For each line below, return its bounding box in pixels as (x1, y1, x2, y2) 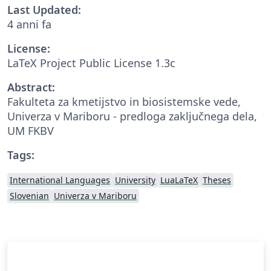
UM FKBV (7, 123, 54, 138)
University (115, 174, 155, 186)
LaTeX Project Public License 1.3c (7, 55, 175, 70)
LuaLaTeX (160, 174, 198, 186)
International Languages (10, 174, 110, 186)
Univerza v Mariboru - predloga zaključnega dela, (7, 108, 257, 123)
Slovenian (10, 189, 49, 201)
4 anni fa (7, 16, 51, 31)
